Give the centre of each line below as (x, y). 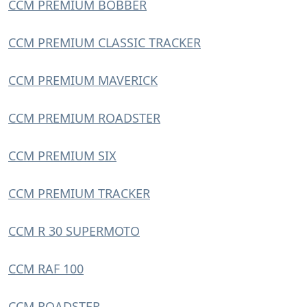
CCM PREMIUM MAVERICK (83, 80)
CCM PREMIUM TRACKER (79, 193)
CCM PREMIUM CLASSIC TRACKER (105, 42)
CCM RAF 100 (46, 269)
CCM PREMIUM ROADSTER (84, 118)
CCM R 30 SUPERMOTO (74, 231)
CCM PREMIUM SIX (62, 156)
